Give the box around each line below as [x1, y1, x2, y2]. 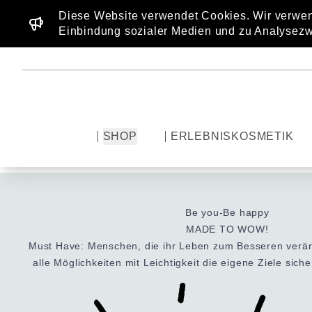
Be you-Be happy [185, 207, 270, 218]
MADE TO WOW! [186, 224, 269, 235]
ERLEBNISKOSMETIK [170, 130, 294, 142]
